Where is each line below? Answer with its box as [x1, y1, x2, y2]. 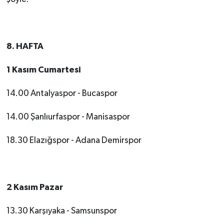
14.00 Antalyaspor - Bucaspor [6, 88, 117, 98]
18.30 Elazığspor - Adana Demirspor [6, 135, 141, 145]
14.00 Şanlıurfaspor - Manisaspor [6, 112, 130, 121]
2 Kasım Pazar [6, 182, 63, 191]
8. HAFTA [6, 41, 43, 50]
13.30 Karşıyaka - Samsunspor [6, 206, 117, 215]
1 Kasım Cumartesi [6, 65, 81, 74]
